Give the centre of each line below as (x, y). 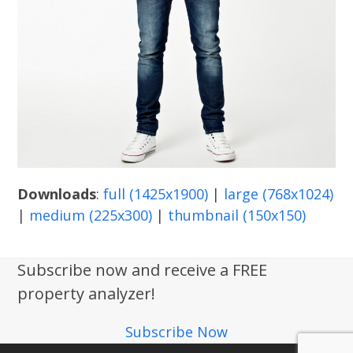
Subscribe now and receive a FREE (143, 269)
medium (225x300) (91, 215)
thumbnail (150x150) (237, 215)
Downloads (57, 193)
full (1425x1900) (156, 193)
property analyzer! (87, 293)
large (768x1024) (279, 193)
